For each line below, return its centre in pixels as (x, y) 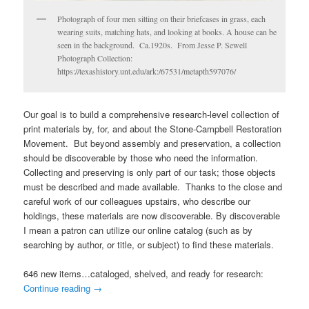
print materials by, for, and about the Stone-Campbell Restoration (153, 129)
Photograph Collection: (95, 58)
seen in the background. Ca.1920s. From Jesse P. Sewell (152, 44)
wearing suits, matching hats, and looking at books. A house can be (167, 31)
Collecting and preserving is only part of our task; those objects (150, 172)
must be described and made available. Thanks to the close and (153, 187)
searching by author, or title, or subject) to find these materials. (149, 245)
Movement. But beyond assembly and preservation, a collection (152, 143)
